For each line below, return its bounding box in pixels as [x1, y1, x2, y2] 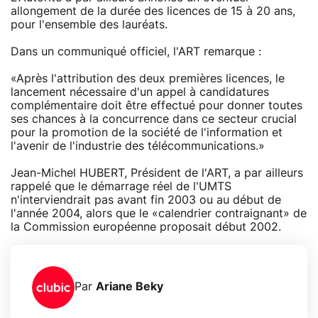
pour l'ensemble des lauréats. [11, 18, 168, 31]
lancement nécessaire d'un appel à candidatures [11, 86, 269, 98]
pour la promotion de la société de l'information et [11, 126, 283, 138]
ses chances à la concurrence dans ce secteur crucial [11, 113, 297, 125]
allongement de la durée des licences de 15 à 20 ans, [11, 5, 295, 17]
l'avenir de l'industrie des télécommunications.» [11, 140, 265, 152]
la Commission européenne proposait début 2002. [11, 221, 281, 233]
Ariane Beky [96, 281, 163, 293]
